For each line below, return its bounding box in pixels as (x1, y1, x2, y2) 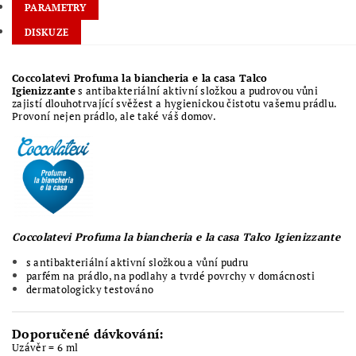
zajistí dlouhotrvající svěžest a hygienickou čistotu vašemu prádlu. (12, 96, 338, 110)
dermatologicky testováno (25, 281, 154, 296)
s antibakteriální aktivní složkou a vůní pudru (25, 254, 249, 269)
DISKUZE (25, 26, 69, 38)
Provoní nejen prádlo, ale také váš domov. (12, 109, 217, 123)
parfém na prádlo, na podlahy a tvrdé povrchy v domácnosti (25, 268, 315, 283)
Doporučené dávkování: (12, 324, 164, 342)
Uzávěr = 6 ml (12, 339, 79, 354)
